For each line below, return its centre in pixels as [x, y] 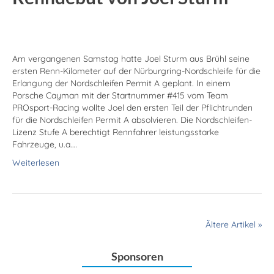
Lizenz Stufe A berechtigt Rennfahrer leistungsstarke [116, 132]
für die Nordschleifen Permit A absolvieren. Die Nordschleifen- [132, 120]
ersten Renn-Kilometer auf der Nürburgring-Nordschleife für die [136, 71]
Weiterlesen [36, 163]
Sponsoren [137, 257]
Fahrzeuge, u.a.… [45, 145]
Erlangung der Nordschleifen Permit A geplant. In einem [121, 83]
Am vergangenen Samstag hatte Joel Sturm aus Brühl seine [131, 59]
